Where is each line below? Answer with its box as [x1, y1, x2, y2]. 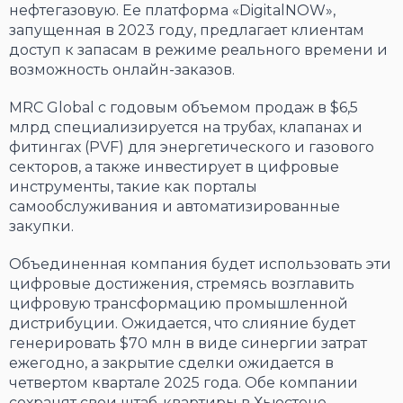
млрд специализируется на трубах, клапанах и [9, 119, 363, 137]
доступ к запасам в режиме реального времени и [9, 41, 388, 59]
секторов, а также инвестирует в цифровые [9, 158, 339, 176]
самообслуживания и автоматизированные [9, 198, 340, 216]
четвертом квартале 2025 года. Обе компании [9, 374, 358, 392]
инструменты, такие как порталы [9, 178, 257, 196]
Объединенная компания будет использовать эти [9, 255, 391, 273]
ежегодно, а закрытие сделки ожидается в [9, 354, 334, 372]
